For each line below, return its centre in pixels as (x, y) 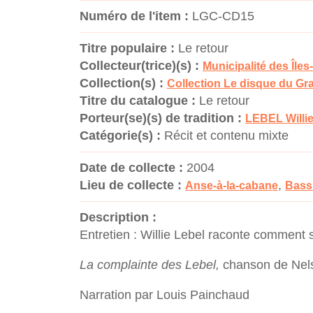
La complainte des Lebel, (151, 265)
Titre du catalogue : (138, 101)
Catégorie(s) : (120, 136)
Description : (118, 217)
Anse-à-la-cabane (232, 185)
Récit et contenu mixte (226, 136)
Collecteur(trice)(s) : (139, 66)
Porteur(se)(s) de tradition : (161, 118)
